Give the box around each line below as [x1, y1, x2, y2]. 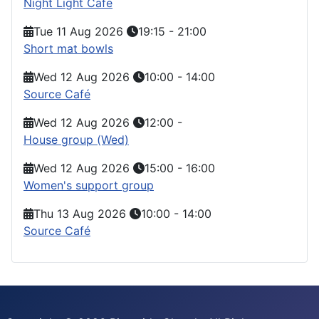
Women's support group [23, 177, 154, 192]
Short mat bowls [23, 41, 113, 56]
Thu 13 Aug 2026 [33, 206, 126, 221]
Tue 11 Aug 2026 [33, 23, 123, 38]
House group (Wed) [23, 132, 129, 147]
